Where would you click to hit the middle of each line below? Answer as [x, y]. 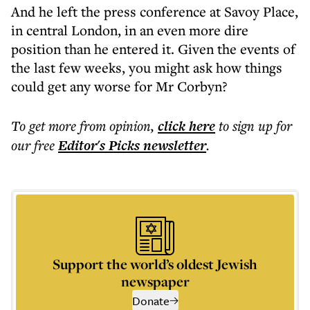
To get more [45, 126]
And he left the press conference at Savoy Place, [155, 11]
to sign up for [255, 126]
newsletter [173, 145]
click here [186, 126]
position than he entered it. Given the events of [153, 49]
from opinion [115, 126]
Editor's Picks [99, 145]
